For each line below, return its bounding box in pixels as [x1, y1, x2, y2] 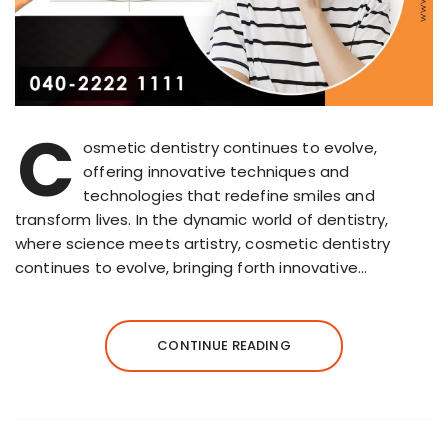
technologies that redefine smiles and [83, 185, 375, 207]
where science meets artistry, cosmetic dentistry [15, 233, 391, 255]
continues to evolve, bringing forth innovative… [15, 257, 368, 279]
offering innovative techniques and [83, 161, 350, 183]
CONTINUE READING [157, 336, 291, 356]
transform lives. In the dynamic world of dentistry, [15, 209, 389, 231]
